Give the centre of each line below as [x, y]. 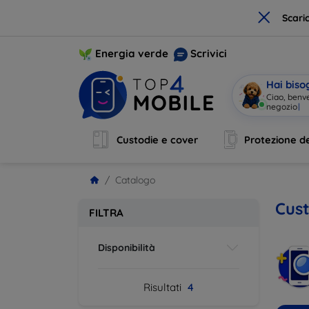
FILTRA [106, 213]
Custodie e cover [157, 140]
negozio [282, 106]
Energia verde [132, 53]
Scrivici [209, 53]
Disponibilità [127, 247]
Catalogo [135, 180]
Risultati [164, 287]
